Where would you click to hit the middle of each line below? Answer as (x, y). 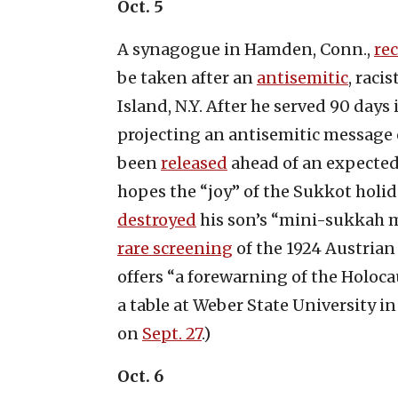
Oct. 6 (140, 376)
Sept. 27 (172, 333)
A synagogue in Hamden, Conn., (246, 49)
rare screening (175, 248)
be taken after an (187, 77)
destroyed (157, 219)
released (194, 163)
